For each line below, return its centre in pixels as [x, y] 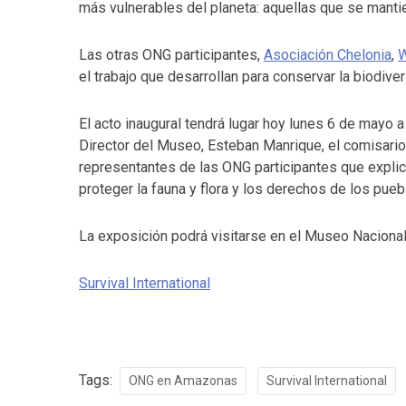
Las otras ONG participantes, [171, 55]
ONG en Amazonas [183, 381]
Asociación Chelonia [328, 55]
